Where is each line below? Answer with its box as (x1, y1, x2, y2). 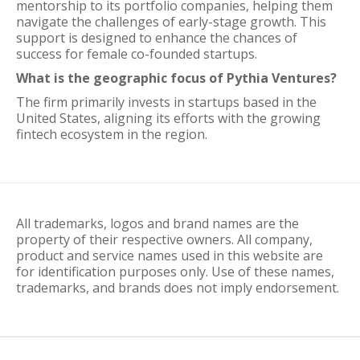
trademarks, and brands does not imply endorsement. (16, 279, 339, 297)
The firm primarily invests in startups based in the (16, 93, 317, 111)
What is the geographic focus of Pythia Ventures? (16, 69, 337, 87)
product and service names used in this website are (16, 247, 323, 264)
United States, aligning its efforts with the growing (16, 109, 321, 127)
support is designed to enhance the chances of (16, 29, 297, 47)
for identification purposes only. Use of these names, (16, 263, 334, 280)
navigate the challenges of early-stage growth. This (16, 13, 326, 31)
